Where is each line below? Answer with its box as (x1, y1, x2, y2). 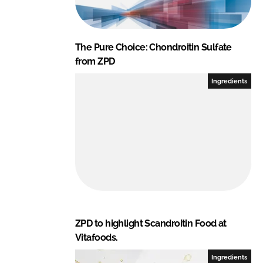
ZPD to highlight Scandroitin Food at (75, 217, 227, 229)
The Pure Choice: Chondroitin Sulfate (75, 41, 232, 53)
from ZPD (75, 55, 115, 67)
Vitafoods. (75, 231, 118, 243)
